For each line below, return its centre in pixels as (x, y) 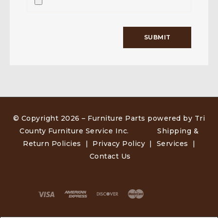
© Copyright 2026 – (50, 118)
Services (172, 143)
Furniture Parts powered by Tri (146, 118)
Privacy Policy (119, 143)
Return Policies (52, 143)
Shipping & (178, 131)
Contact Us (110, 156)
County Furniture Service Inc (73, 131)
